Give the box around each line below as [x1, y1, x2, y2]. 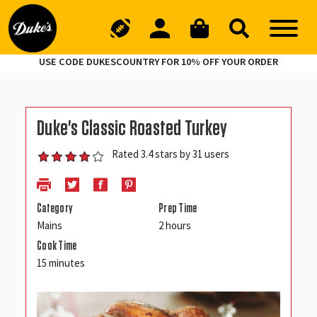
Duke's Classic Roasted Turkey [37, 118, 228, 140]
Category [37, 202, 73, 214]
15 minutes [37, 255, 85, 270]
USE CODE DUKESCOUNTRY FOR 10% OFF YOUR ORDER [39, 55, 278, 69]
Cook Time [37, 239, 77, 252]
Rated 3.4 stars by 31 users [111, 147, 229, 161]
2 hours [158, 218, 191, 232]
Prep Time [158, 202, 197, 214]
